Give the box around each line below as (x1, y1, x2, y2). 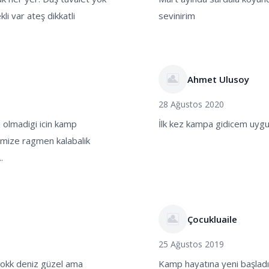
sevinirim (159, 10, 195, 22)
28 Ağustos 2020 (159, 98, 224, 110)
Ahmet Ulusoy (187, 73, 249, 85)
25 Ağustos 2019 (159, 238, 224, 250)
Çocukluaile (187, 213, 237, 225)
